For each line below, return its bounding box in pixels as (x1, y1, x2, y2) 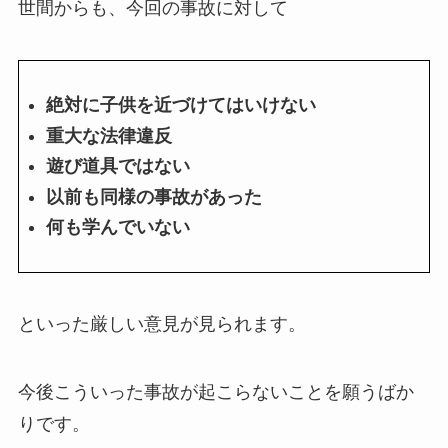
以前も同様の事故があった (45, 186, 262, 207)
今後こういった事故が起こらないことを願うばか (17, 382, 414, 403)
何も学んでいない (45, 217, 190, 238)
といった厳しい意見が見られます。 (17, 314, 306, 335)
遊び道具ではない (45, 156, 190, 177)
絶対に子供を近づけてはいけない (45, 95, 316, 116)
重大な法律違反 (45, 125, 172, 146)
